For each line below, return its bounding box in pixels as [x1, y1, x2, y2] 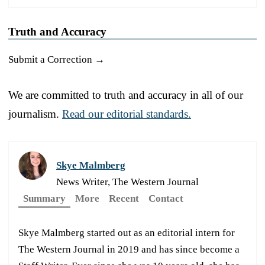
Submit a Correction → [8, 53, 105, 65]
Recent [109, 192, 139, 204]
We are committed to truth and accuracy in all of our [8, 88, 243, 101]
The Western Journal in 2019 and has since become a [18, 243, 240, 255]
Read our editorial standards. [62, 107, 191, 120]
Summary [23, 192, 66, 204]
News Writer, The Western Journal [56, 176, 199, 188]
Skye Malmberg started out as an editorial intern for [18, 227, 235, 238]
